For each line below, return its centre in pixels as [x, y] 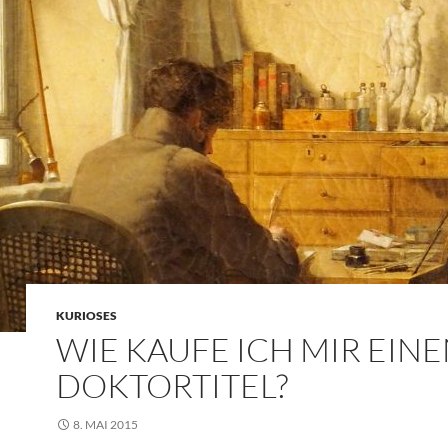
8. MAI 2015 [105, 424]
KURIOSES [86, 315]
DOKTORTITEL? [172, 385]
